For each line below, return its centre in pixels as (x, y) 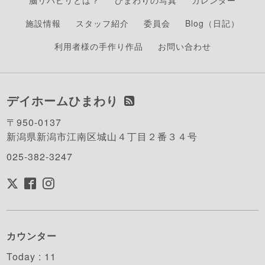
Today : (26, 257)
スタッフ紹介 (102, 23)
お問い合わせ (184, 46)
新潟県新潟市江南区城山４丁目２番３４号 (102, 137)
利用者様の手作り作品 (98, 46)
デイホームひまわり (63, 101)
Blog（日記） (212, 23)
